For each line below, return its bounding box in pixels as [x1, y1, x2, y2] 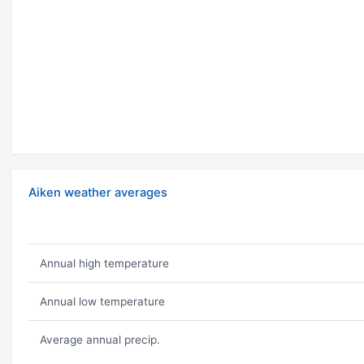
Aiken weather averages [28, 185, 167, 201]
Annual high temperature [39, 257, 169, 271]
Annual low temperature [39, 295, 165, 309]
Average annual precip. [39, 333, 160, 347]
